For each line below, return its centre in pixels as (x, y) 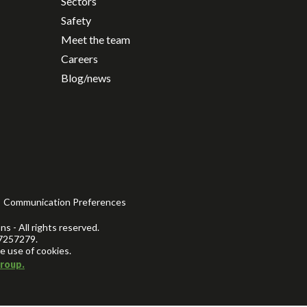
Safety (76, 20)
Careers (79, 58)
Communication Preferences (65, 202)
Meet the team (96, 39)
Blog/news (86, 77)
